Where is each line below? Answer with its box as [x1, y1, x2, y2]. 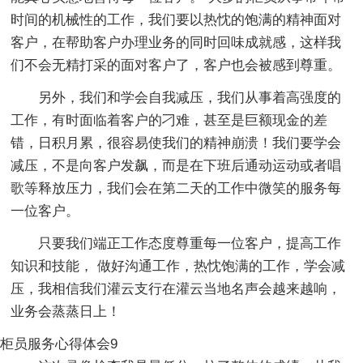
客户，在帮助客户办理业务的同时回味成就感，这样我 [11, 34, 342, 50]
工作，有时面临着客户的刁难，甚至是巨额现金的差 [11, 112, 328, 128]
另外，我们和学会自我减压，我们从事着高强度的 [38, 89, 342, 105]
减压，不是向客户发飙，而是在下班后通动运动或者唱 [11, 157, 342, 173]
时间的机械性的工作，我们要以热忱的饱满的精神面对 [11, 11, 342, 28]
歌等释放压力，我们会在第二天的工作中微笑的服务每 [11, 180, 342, 196]
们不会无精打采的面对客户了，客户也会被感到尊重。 [11, 57, 342, 73]
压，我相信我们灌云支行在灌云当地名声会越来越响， [11, 280, 342, 297]
